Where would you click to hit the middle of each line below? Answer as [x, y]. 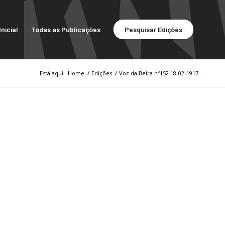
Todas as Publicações [66, 29]
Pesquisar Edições [153, 29]
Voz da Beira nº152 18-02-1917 [159, 73]
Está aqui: [52, 73]
